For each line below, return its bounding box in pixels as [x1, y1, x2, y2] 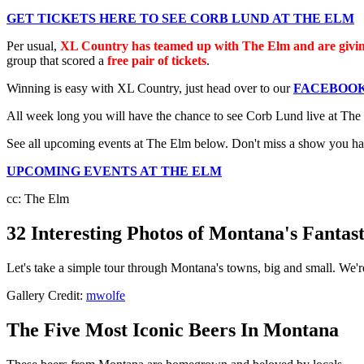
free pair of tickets [107, 54, 206, 68]
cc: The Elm [6, 192, 69, 206]
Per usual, [6, 39, 60, 54]
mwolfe [86, 288, 125, 303]
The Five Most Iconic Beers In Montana [6, 319, 339, 341]
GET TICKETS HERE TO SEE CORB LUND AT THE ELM [6, 11, 354, 26]
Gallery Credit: [6, 288, 86, 303]
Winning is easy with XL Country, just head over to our [6, 81, 293, 96]
